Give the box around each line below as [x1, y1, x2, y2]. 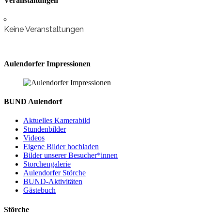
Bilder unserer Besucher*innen [23, 151, 118, 160]
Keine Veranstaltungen [4, 25, 84, 34]
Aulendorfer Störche [23, 169, 86, 177]
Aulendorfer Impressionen [4, 59, 91, 68]
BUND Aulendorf [4, 97, 62, 106]
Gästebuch [23, 186, 56, 195]
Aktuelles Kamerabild [23, 116, 90, 125]
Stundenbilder [23, 125, 66, 134]
